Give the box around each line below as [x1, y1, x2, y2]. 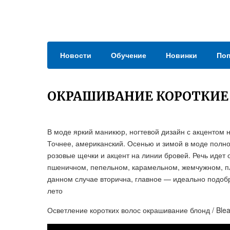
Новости [60, 50, 91, 60]
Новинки [166, 50, 197, 60]
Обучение [111, 50, 146, 60]
